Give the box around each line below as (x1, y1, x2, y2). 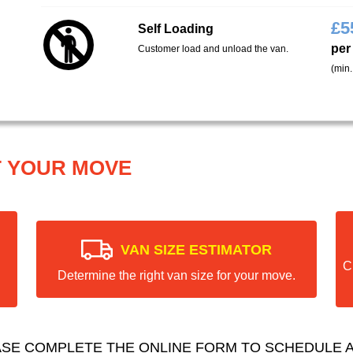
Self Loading (137, 21, 214, 35)
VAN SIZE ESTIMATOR (121, 241, 272, 258)
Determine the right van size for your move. (58, 268, 295, 282)
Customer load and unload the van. (137, 43, 288, 54)
